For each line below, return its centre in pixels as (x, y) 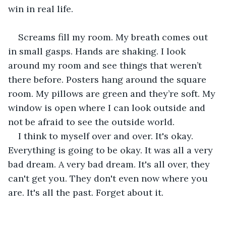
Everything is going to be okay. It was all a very (112, 150)
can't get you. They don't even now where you (109, 178)
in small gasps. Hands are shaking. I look (98, 51)
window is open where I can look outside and (108, 107)
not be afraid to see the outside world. (93, 122)
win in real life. (41, 9)
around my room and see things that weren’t (106, 65)
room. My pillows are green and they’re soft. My (113, 93)
